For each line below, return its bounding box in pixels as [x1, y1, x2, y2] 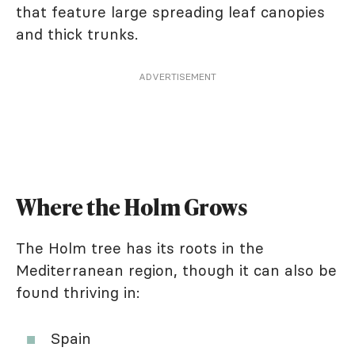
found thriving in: [16, 283, 139, 303]
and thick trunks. [16, 25, 138, 44]
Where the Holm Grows [16, 192, 247, 223]
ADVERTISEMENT [139, 71, 216, 83]
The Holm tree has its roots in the [16, 239, 264, 258]
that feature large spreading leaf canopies [16, 2, 325, 22]
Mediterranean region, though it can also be [16, 261, 337, 281]
